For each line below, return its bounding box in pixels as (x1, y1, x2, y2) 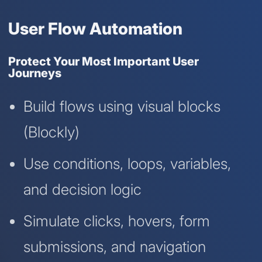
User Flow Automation (8, 18, 182, 39)
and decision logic (23, 180, 142, 199)
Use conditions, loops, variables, (23, 154, 231, 173)
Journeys (8, 65, 61, 80)
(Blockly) (23, 123, 80, 142)
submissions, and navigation (23, 237, 206, 256)
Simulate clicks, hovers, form (23, 212, 210, 230)
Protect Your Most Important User (8, 54, 199, 68)
